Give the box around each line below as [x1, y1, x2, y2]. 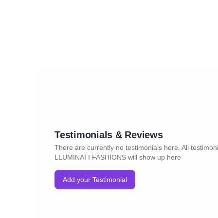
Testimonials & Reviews [54, 129, 163, 140]
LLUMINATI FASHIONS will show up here [54, 153, 181, 161]
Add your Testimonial [63, 176, 127, 183]
